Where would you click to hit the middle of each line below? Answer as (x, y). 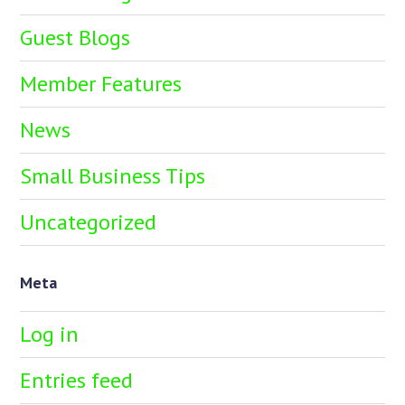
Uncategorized (89, 221)
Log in (50, 334)
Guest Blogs (75, 37)
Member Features (101, 83)
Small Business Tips (113, 175)
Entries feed (77, 380)
